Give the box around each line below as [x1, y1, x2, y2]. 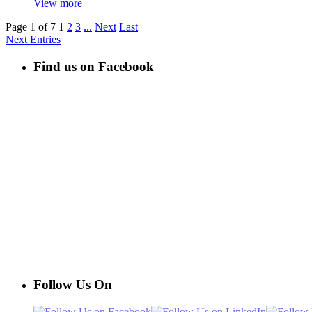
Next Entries [6, 33, 61, 45]
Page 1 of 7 [6, 20, 56, 33]
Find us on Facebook [33, 58, 154, 74]
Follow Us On [33, 277, 112, 292]
